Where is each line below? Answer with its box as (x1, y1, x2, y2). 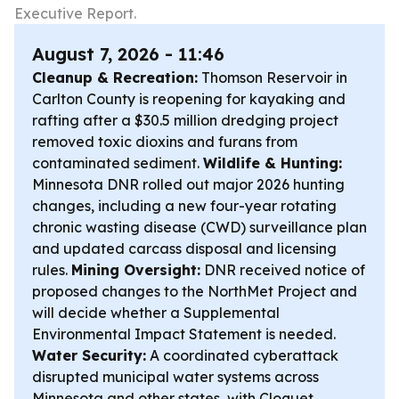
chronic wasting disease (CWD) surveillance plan (32, 218, 367, 236)
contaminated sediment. (32, 154, 203, 172)
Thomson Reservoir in (198, 69, 347, 86)
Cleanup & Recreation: (32, 69, 198, 86)
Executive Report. (14, 4, 136, 22)
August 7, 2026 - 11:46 (32, 43, 224, 65)
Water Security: (32, 346, 146, 364)
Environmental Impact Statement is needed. (32, 325, 336, 343)
